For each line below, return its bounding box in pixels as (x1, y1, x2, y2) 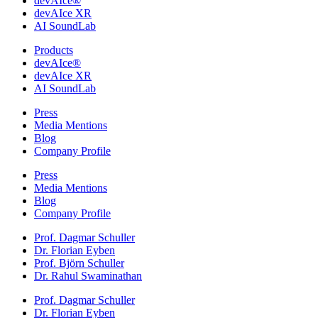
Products (34, 44, 73, 57)
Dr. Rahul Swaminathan (34, 270, 142, 283)
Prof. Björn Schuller (34, 257, 124, 270)
